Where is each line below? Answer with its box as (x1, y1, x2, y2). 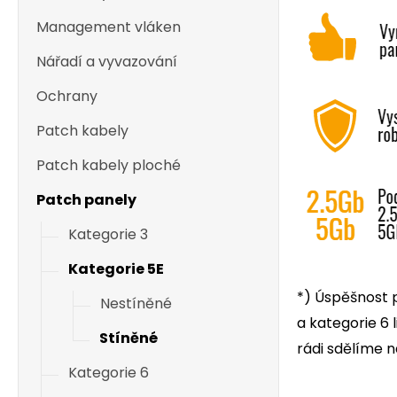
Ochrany (36, 86, 97, 106)
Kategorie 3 (68, 224, 148, 245)
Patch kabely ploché (36, 155, 181, 175)
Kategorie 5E (68, 259, 164, 279)
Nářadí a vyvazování (36, 51, 177, 72)
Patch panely (36, 190, 136, 210)
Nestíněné (100, 293, 172, 314)
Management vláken (36, 17, 181, 37)
